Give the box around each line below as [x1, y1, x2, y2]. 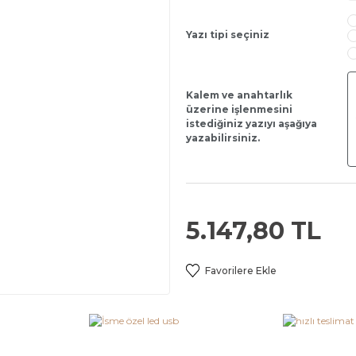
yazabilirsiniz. [186, 132, 260, 145]
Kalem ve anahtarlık [186, 89, 292, 102]
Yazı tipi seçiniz [186, 29, 269, 41]
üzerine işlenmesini [186, 103, 292, 116]
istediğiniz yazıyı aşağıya [186, 118, 317, 130]
